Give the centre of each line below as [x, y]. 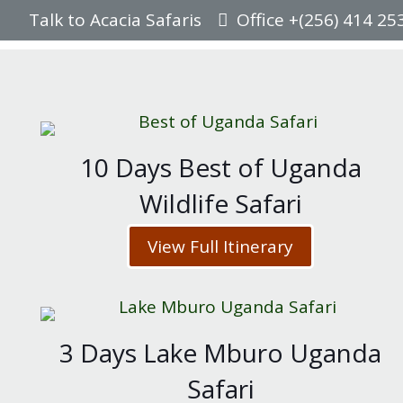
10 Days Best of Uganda [220, 167]
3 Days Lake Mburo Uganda [221, 353]
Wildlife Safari [220, 203]
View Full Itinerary [221, 246]
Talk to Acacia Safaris [115, 20]
